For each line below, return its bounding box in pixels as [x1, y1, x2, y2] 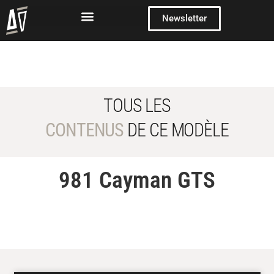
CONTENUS [45, 119, 124, 141]
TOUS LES [103, 95, 171, 117]
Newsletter [161, 13, 207, 24]
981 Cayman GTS [59, 167, 215, 194]
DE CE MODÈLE [124, 119, 229, 141]
